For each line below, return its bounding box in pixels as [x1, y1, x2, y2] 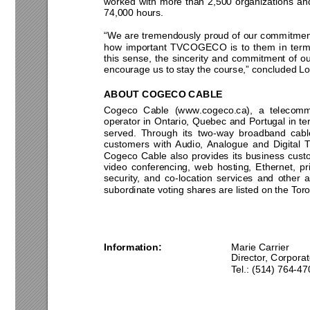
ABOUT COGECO [103, 88, 186, 100]
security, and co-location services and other [103, 172, 304, 184]
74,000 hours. [103, 7, 167, 19]
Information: [103, 241, 162, 253]
